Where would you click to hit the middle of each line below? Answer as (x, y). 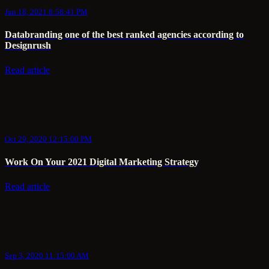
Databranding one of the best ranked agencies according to (124, 35)
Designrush (28, 46)
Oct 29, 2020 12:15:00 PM (48, 139)
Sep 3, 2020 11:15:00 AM (47, 255)
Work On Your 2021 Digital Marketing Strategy (102, 162)
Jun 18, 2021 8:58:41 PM (46, 12)
